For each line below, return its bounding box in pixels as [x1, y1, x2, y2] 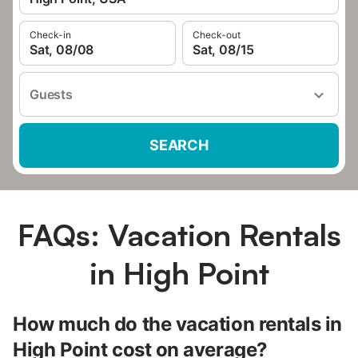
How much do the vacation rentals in [13, 312, 343, 336]
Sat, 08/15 [193, 42, 255, 58]
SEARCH [149, 137, 209, 153]
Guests [30, 86, 73, 102]
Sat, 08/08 [30, 42, 94, 58]
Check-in [30, 29, 71, 41]
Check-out [193, 29, 241, 41]
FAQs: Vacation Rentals [17, 216, 341, 253]
